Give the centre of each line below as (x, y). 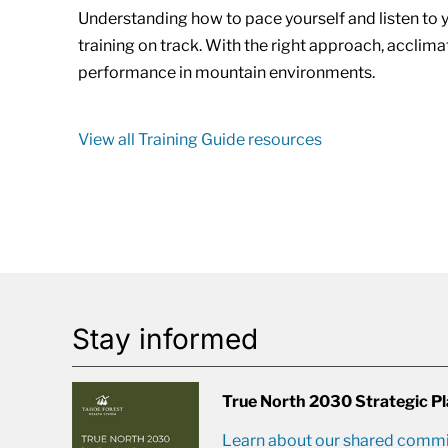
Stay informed (164, 339)
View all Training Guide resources (199, 139)
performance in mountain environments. (226, 72)
